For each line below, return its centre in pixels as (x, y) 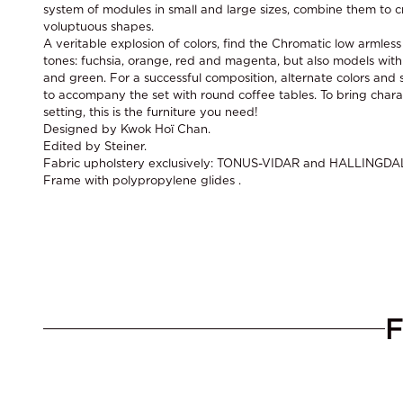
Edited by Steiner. (95, 146)
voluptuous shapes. (99, 27)
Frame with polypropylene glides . (142, 180)
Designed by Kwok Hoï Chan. (127, 129)
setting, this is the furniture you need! (151, 112)
